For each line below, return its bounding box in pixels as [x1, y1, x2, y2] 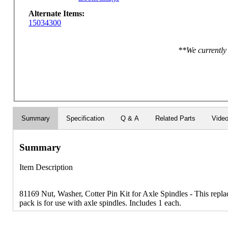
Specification [66, 114, 105, 122]
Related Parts [155, 114, 196, 122]
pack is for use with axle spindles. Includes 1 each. [19, 198, 182, 208]
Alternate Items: [28, 9, 85, 18]
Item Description [19, 163, 73, 172]
